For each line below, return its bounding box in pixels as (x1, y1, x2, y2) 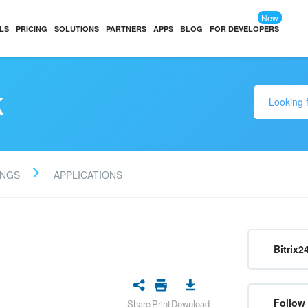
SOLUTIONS (54, 23, 100, 34)
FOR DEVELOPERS (210, 23, 280, 34)
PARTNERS (106, 23, 147, 34)
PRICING (16, 23, 48, 34)
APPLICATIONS (54, 167, 122, 181)
